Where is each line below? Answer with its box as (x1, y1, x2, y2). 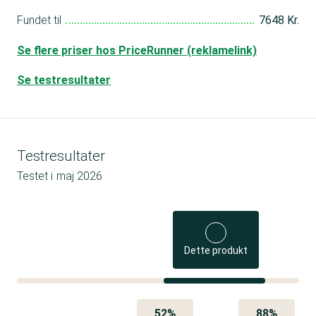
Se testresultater (17, 73, 111, 87)
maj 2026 (56, 169, 102, 183)
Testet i (17, 169, 53, 183)
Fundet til (17, 13, 61, 27)
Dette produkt (184, 244, 248, 256)
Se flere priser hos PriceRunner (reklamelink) (17, 43, 257, 57)
